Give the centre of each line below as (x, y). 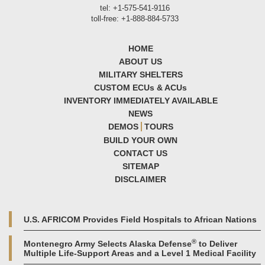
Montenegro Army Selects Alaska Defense (108, 244)
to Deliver (217, 244)
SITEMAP (140, 167)
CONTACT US (141, 153)
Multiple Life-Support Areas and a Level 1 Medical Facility (140, 253)
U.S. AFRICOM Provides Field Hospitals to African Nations (140, 220)
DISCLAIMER (141, 180)
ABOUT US (141, 62)
